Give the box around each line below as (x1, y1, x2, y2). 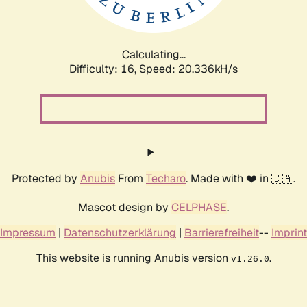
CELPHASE (171, 199, 227, 214)
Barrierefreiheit (184, 225, 259, 240)
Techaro (146, 171, 186, 186)
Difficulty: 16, (69, 61, 139, 76)
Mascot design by (78, 199, 171, 214)
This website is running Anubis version (36, 250, 231, 265)
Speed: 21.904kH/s (139, 61, 238, 76)
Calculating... (121, 47, 186, 62)
